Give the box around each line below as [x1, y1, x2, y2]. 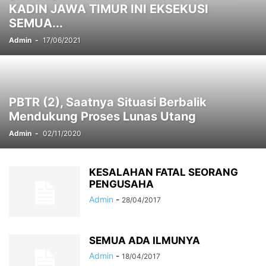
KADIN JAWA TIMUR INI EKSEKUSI [9, 2, 208, 16]
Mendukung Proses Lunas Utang [9, 109, 196, 123]
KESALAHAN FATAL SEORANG [89, 166, 238, 178]
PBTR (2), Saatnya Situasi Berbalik [9, 95, 207, 109]
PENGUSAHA [89, 178, 154, 190]
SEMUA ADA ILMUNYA [89, 235, 200, 246]
